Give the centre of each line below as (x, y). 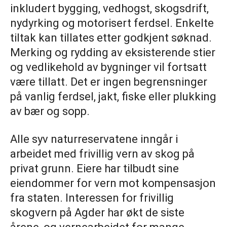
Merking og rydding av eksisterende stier (113, 53)
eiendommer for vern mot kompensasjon (113, 183)
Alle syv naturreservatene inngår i (94, 139)
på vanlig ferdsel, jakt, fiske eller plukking (113, 97)
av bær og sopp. (50, 111)
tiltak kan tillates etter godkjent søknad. (111, 38)
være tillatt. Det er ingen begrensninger (109, 82)
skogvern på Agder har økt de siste (97, 213)
